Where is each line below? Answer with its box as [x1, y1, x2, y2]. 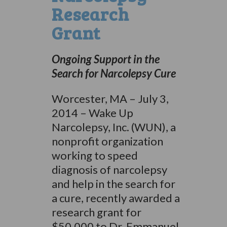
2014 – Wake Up [51, 106, 133, 120]
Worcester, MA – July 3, [51, 92, 169, 105]
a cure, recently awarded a [51, 191, 180, 205]
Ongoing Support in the [51, 52, 160, 66]
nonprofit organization [51, 134, 163, 148]
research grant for [51, 205, 141, 219]
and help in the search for [51, 177, 175, 191]
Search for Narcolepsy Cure [51, 66, 176, 80]
